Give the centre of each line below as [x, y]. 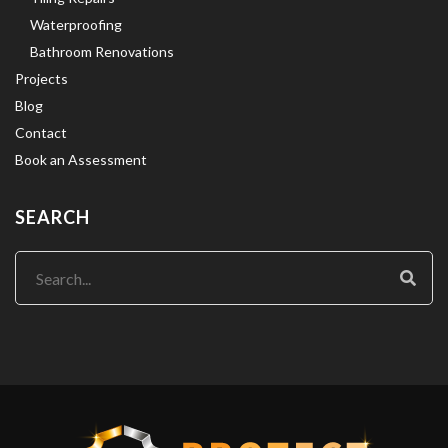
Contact [41, 133]
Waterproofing [76, 25]
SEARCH [52, 217]
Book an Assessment [81, 160]
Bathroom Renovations [102, 52]
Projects [41, 79]
